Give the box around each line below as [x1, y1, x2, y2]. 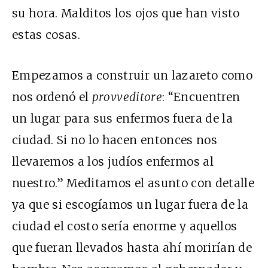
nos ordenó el [12, 89, 92, 104]
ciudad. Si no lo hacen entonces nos [12, 132, 217, 147]
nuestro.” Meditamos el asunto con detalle [12, 175, 255, 190]
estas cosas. [12, 27, 81, 42]
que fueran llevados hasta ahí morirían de [12, 240, 252, 255]
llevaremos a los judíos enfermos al [12, 154, 214, 169]
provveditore [92, 89, 162, 104]
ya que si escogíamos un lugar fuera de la [12, 197, 249, 212]
